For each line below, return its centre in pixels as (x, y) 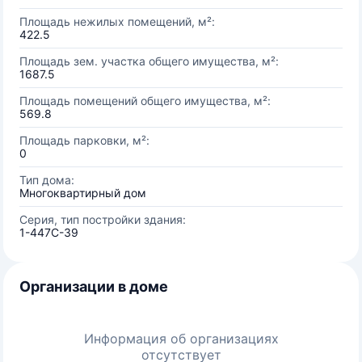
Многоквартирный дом (83, 193)
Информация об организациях (181, 339)
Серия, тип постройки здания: (103, 219)
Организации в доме (94, 286)
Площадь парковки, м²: (84, 140)
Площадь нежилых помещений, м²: (117, 21)
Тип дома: (47, 180)
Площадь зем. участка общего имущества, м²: (149, 61)
